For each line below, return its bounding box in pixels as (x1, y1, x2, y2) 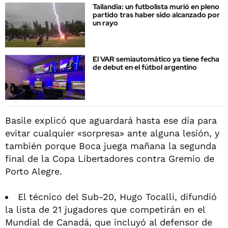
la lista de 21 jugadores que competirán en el (5, 204, 205, 215)
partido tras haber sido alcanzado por (93, 10, 220, 19)
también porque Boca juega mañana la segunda (5, 140, 216, 151)
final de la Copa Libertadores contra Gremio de (5, 153, 214, 164)
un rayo (93, 18, 118, 27)
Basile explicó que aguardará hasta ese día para (5, 115, 217, 126)
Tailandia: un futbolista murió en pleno (93, 2, 219, 11)
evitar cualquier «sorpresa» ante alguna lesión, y (5, 127, 219, 138)
